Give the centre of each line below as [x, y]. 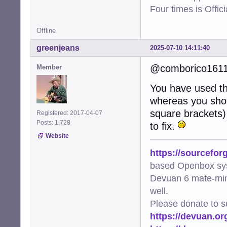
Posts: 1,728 [55, 123]
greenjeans [58, 48]
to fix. [164, 126]
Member [49, 67]
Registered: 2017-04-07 [69, 113]
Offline [46, 31]
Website [57, 136]
